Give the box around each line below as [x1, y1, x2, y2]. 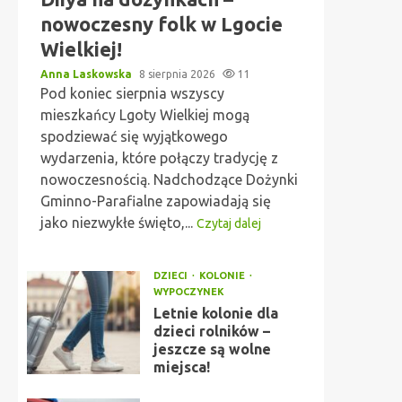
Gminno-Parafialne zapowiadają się [40, 193, 271, 209]
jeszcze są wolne [153, 341, 271, 357]
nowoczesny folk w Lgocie [40, 13, 283, 35]
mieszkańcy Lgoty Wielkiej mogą [40, 107, 249, 123]
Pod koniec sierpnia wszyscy [40, 85, 224, 101]
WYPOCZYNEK [153, 286, 224, 297]
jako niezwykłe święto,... [40, 214, 197, 231]
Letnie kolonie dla [153, 305, 278, 321]
